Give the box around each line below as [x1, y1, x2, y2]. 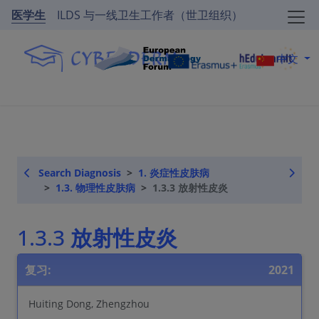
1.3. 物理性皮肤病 [56, 181, 135, 194]
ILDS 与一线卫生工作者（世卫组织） [57, 7, 243, 23]
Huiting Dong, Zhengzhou [28, 297, 150, 311]
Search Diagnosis [38, 166, 121, 179]
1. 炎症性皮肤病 [138, 166, 209, 179]
